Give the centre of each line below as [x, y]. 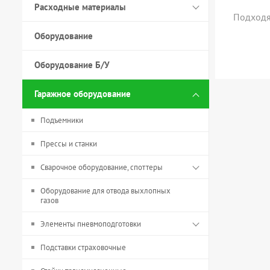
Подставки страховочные [83, 247]
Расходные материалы [80, 7]
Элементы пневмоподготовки [91, 224]
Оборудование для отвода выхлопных [105, 191]
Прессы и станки [69, 144]
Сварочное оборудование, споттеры [102, 167]
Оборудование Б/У [72, 65]
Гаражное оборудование [83, 94]
